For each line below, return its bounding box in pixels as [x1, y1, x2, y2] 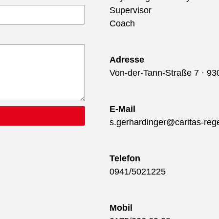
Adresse [109, 54, 144, 65]
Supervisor [109, 5, 152, 15]
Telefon [109, 153, 140, 163]
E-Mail [109, 104, 135, 114]
